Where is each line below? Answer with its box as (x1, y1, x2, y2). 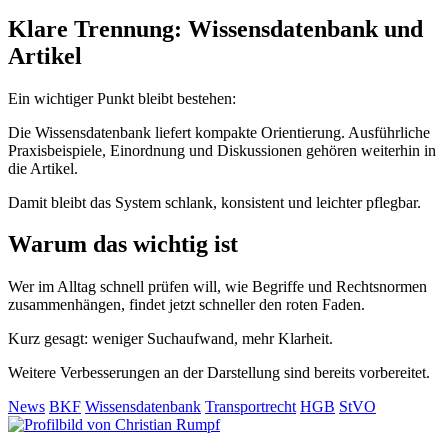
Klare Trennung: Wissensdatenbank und (8, 15, 423, 42)
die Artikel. (8, 159, 78, 177)
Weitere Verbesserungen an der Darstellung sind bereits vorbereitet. (8, 364, 430, 382)
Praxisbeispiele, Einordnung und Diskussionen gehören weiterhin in (8, 141, 436, 159)
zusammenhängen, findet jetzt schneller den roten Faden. (8, 296, 365, 314)
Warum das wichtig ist (8, 231, 238, 258)
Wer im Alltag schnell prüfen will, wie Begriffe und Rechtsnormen (8, 278, 427, 296)
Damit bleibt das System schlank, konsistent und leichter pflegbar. (8, 193, 421, 211)
